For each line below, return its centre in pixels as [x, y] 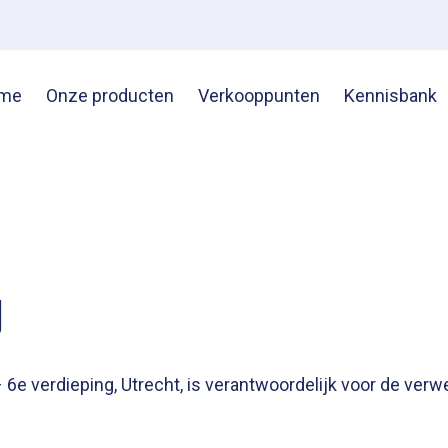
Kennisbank [391, 95]
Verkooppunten [259, 95]
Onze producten [110, 95]
